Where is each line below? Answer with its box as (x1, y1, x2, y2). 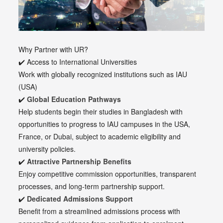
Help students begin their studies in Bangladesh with (18, 107, 183, 117)
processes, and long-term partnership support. (18, 181, 165, 192)
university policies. (18, 144, 76, 154)
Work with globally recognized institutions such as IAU (18, 69, 188, 80)
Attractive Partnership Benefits (27, 156, 132, 167)
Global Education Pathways (27, 94, 121, 105)
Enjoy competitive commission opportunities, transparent (18, 169, 197, 179)
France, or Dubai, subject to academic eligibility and (18, 131, 181, 142)
